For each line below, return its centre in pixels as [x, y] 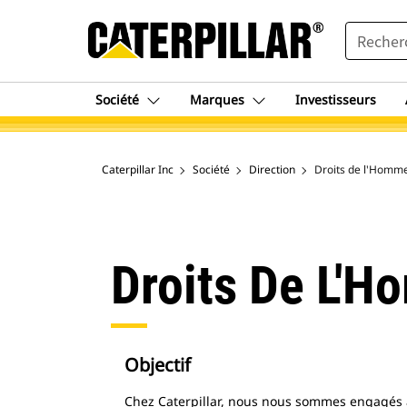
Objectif [158, 365]
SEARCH [370, 30]
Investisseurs [336, 99]
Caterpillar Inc [138, 169]
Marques [217, 99]
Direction [272, 169]
